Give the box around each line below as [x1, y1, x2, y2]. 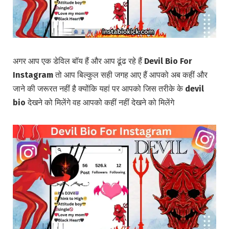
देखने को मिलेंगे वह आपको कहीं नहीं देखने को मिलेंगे [26, 97, 174, 107]
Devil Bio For [144, 56, 192, 66]
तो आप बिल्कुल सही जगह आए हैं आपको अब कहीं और [53, 70, 208, 80]
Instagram [13, 70, 53, 80]
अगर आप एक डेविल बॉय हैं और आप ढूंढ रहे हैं [13, 56, 144, 66]
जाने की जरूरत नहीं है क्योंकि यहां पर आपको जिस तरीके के [13, 83, 183, 94]
